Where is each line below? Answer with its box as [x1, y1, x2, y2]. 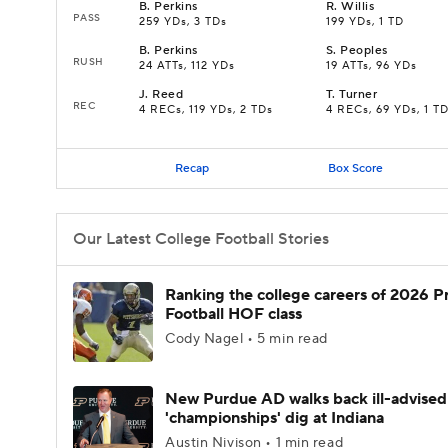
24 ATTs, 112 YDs [139, 59, 235, 73]
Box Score [327, 160, 383, 176]
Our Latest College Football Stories [73, 229, 329, 249]
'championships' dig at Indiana [165, 408, 384, 428]
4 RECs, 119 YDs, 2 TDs [139, 103, 273, 117]
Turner [339, 87, 378, 102]
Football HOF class [165, 304, 302, 324]
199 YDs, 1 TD [326, 15, 404, 29]
